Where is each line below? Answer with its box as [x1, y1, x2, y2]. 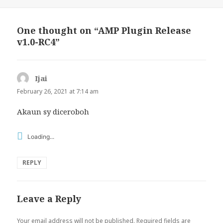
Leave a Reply [17, 193, 82, 205]
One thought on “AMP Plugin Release [17, 24, 192, 37]
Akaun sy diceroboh [17, 107, 90, 117]
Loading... [27, 132, 55, 140]
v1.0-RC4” [17, 36, 60, 48]
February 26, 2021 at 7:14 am [17, 87, 99, 96]
